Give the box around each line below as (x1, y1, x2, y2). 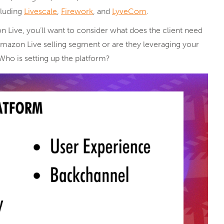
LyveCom (112, 6, 146, 16)
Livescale (24, 6, 57, 16)
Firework (61, 6, 93, 16)
